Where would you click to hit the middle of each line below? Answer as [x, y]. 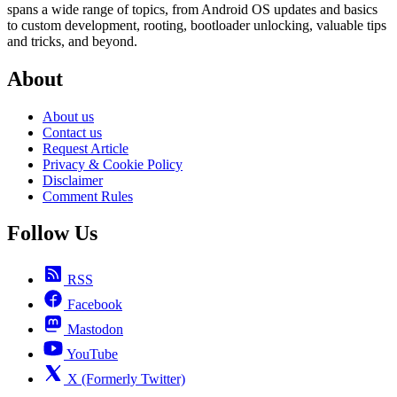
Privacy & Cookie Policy [113, 164]
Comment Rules [88, 196]
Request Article [86, 148]
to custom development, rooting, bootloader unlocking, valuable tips [197, 25]
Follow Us [52, 234]
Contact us [72, 132]
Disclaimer [73, 180]
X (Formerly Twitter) [126, 379]
